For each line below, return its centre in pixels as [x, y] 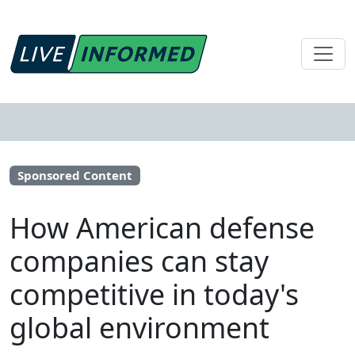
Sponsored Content [74, 175]
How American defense [162, 228]
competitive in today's [154, 294]
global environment [139, 328]
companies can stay [139, 261]
